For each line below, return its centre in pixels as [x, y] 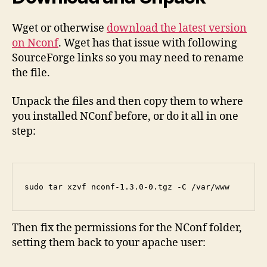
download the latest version [177, 29]
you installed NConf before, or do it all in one [125, 116]
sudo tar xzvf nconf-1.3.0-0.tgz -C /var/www [127, 187]
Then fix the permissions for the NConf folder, [127, 228]
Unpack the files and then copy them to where [128, 101]
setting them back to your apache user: [109, 243]
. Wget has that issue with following [148, 44]
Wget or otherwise [59, 29]
